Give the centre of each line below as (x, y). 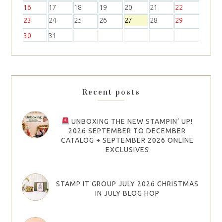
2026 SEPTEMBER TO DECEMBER (127, 131)
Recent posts (111, 92)
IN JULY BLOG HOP (127, 194)
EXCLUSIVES (127, 150)
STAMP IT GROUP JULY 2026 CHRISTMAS (127, 184)
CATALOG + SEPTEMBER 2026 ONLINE (127, 140)
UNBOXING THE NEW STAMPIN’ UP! (131, 122)
